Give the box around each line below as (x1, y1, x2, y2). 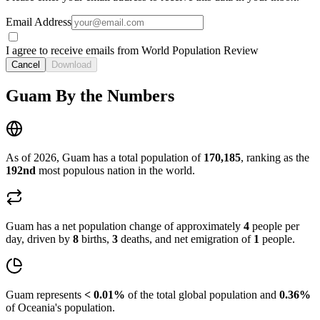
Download (51, 59, 91, 71)
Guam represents (6, 289, 84, 301)
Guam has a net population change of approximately (6, 220, 244, 233)
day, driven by (6, 233, 73, 246)
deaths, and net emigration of (118, 233, 254, 246)
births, (79, 233, 112, 246)
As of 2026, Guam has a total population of (6, 151, 204, 164)
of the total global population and (125, 289, 279, 301)
